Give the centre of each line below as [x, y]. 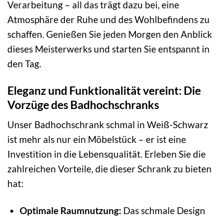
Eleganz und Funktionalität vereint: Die [104, 90]
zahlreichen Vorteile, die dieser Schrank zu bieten [110, 169]
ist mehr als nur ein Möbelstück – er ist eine [97, 139]
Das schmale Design [163, 211]
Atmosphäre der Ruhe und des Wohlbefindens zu [109, 19]
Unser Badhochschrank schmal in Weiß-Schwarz [108, 125]
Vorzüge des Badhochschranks [83, 104]
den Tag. [24, 63]
